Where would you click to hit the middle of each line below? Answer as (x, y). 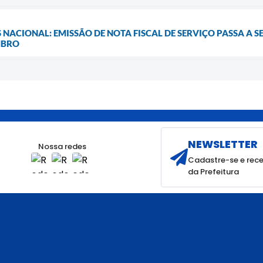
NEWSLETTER (223, 144)
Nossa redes (62, 147)
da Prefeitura (213, 171)
